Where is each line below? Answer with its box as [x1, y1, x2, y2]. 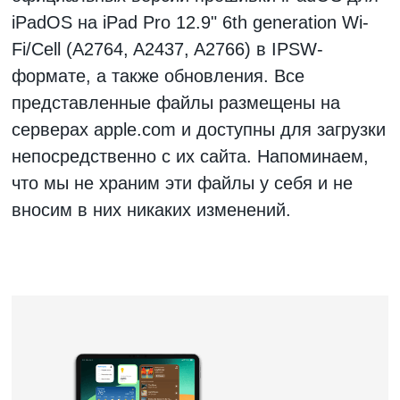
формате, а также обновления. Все [12, 66, 304, 86]
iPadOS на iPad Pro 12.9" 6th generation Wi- [12, 12, 369, 32]
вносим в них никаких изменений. [12, 200, 291, 220]
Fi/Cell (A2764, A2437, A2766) [12, 39, 251, 59]
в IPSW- [251, 39, 323, 59]
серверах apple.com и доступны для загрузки [12, 120, 386, 139]
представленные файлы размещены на [12, 93, 340, 112]
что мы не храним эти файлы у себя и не [12, 173, 353, 193]
